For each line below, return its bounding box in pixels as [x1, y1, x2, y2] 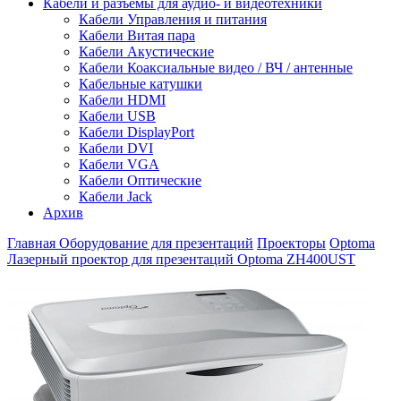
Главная [7, 235, 55, 251]
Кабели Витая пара [79, 27, 195, 43]
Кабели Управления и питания [79, 11, 267, 27]
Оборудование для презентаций [59, 235, 253, 251]
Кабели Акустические [79, 43, 214, 59]
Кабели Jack [79, 188, 152, 204]
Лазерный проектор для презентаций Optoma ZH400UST [7, 251, 355, 267]
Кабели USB [79, 107, 156, 124]
